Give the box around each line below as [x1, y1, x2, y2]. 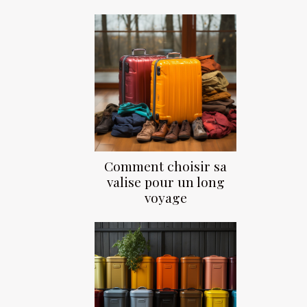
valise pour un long [106, 173, 225, 191]
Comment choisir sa [104, 157, 227, 175]
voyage [144, 188, 187, 207]
